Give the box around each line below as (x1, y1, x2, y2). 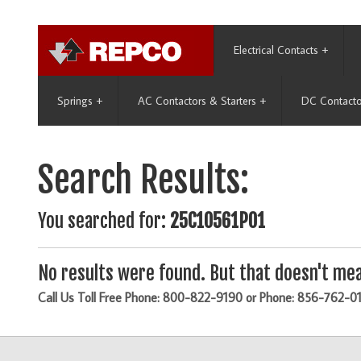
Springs (57, 93, 93, 108)
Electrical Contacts (234, 43, 318, 57)
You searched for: (38, 210, 170, 234)
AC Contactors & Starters (138, 93, 256, 108)
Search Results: (38, 158, 249, 203)
